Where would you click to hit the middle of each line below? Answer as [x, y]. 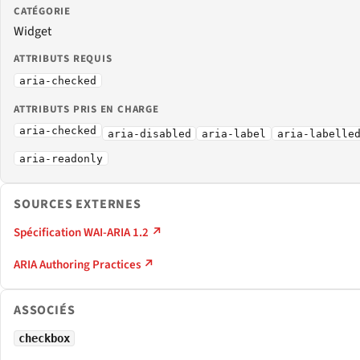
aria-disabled [149, 133]
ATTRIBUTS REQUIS [63, 59]
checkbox [44, 338]
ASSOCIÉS [45, 310]
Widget [33, 32]
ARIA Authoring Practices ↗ [84, 264]
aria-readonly [61, 158]
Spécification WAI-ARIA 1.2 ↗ [88, 232]
